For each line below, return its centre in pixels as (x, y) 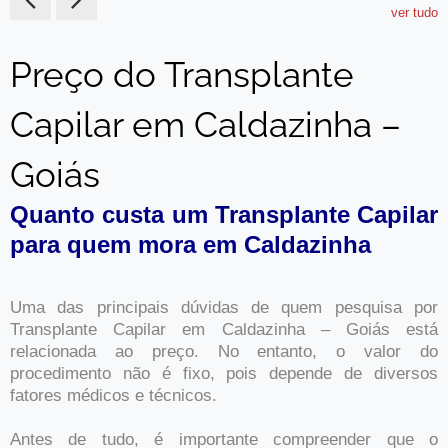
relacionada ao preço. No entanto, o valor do (224, 352)
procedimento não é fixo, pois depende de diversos (224, 374)
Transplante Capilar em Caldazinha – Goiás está (224, 330)
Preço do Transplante (182, 75)
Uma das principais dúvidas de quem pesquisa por (224, 308)
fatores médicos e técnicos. (113, 396)
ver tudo (414, 13)
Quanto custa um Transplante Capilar (224, 215)
